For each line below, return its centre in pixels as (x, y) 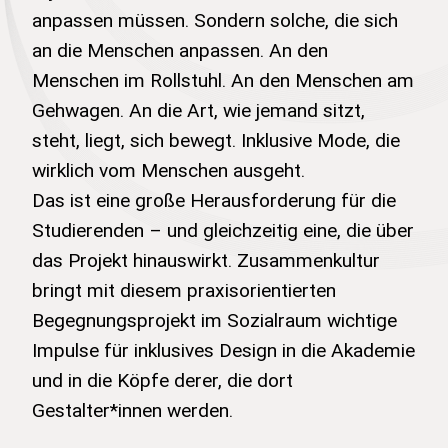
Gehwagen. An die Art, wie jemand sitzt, (198, 109)
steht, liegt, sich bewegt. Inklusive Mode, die (216, 139)
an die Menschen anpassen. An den (180, 49)
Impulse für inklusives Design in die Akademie (223, 349)
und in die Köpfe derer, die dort (162, 379)
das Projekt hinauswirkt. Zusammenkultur (206, 259)
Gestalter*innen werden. (132, 409)
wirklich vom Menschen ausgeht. (168, 169)
